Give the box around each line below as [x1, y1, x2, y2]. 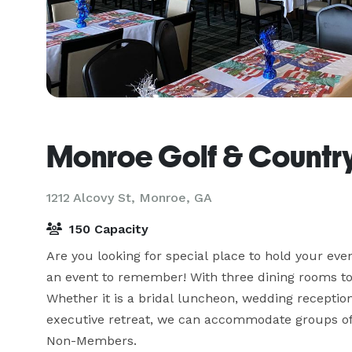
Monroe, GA [139, 190, 212, 205]
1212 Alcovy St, [46, 190, 139, 205]
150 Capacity [65, 222, 148, 236]
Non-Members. [46, 333, 137, 348]
